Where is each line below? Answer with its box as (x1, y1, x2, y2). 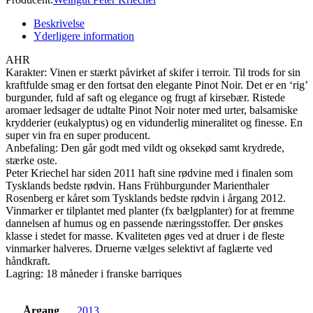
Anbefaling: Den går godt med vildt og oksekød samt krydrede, (6, 141, 284, 154)
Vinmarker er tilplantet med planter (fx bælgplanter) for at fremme (6, 204, 294, 217)
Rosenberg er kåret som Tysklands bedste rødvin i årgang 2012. (6, 191, 286, 204)
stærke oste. (6, 154, 57, 166)
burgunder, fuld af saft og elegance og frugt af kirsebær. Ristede (6, 91, 285, 103)
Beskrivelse (34, 17, 85, 29)
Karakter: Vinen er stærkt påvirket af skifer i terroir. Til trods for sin (6, 66, 300, 78)
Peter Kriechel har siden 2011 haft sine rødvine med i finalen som (6, 166, 293, 179)
